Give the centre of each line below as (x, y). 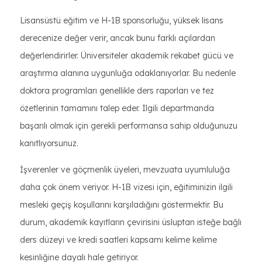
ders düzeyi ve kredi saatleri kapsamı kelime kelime (118, 240)
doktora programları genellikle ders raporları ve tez (117, 91)
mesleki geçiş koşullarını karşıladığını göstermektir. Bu (122, 205)
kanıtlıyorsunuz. (49, 143)
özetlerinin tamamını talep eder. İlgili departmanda (117, 108)
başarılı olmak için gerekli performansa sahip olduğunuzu (129, 126)
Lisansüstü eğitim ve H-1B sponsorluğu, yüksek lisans (122, 20)
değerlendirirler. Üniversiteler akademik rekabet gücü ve (127, 56)
